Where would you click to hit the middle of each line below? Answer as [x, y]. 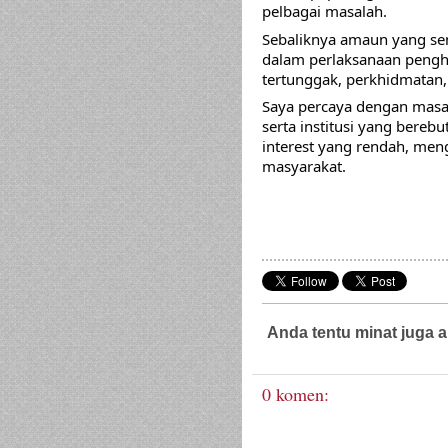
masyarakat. [304, 166]
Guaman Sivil [383, 348]
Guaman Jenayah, [309, 348]
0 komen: [295, 394]
